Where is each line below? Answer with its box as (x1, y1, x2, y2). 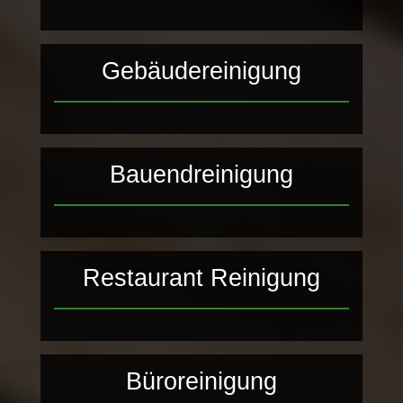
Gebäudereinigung (101, 58, 301, 85)
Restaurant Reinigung (82, 264, 320, 291)
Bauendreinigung (109, 161, 293, 188)
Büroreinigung (125, 368, 277, 395)
